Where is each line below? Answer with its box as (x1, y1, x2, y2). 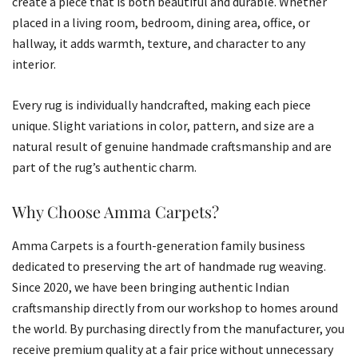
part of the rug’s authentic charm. (12, 158, 197, 175)
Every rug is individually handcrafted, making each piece (12, 96, 311, 113)
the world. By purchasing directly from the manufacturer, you (12, 320, 344, 336)
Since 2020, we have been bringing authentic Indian (12, 278, 289, 295)
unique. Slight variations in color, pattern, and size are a (12, 117, 314, 133)
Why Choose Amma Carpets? (12, 200, 219, 222)
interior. (12, 55, 56, 72)
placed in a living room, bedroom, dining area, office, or (12, 14, 310, 30)
